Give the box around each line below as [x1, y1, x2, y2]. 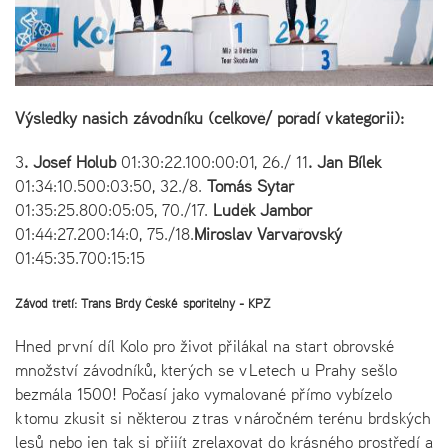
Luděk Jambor [213, 197, 313, 222]
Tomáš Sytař [207, 173, 295, 198]
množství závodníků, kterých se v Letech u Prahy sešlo [15, 357, 397, 382]
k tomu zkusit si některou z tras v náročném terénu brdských [15, 405, 431, 430]
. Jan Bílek [308, 149, 381, 174]
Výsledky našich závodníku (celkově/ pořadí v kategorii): [15, 105, 404, 130]
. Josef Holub [24, 149, 116, 174]
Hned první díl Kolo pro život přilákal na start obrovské [15, 333, 394, 358]
